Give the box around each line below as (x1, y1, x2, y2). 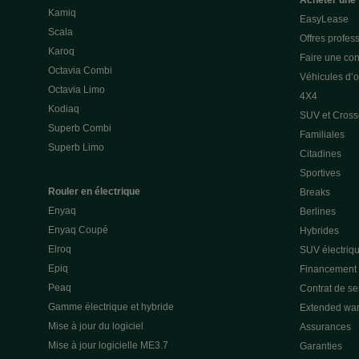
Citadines (299, 148, 341, 159)
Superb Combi (48, 123, 111, 134)
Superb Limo (48, 142, 104, 153)
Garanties (299, 341, 342, 352)
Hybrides (299, 225, 339, 236)
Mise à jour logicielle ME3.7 (48, 340, 168, 351)
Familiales (299, 129, 345, 140)
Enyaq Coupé (48, 224, 108, 236)
